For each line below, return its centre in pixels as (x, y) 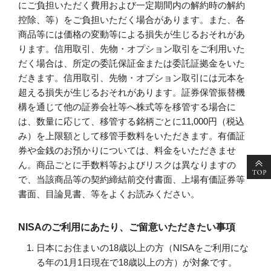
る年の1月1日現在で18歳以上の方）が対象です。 (137, 262)
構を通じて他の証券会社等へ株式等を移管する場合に (127, 106)
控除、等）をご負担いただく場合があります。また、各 (132, 19)
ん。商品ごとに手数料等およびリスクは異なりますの (127, 165)
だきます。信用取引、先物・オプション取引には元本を (132, 77)
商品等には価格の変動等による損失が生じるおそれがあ (132, 34)
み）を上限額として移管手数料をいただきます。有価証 (132, 135)
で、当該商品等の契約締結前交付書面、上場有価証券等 (132, 179)
